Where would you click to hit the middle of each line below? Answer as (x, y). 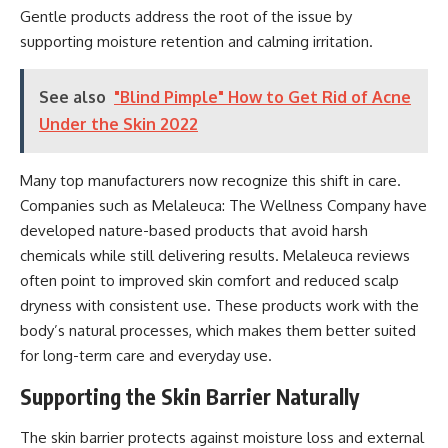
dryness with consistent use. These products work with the (219, 305)
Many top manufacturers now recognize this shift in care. (210, 180)
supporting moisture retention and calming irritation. (196, 41)
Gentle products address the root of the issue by (186, 16)
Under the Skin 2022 (118, 123)
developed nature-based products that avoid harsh (194, 230)
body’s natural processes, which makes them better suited (218, 330)
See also (72, 96)
